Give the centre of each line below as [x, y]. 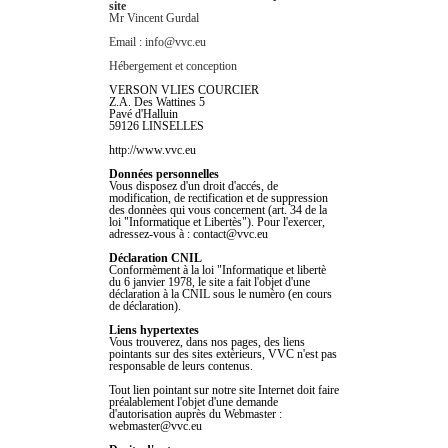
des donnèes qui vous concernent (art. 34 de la [218, 209]
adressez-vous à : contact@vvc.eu [188, 233]
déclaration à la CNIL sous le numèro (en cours [220, 293]
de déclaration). [145, 305]
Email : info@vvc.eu [157, 41]
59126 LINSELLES [156, 125]
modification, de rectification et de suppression [218, 197]
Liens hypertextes [154, 329]
